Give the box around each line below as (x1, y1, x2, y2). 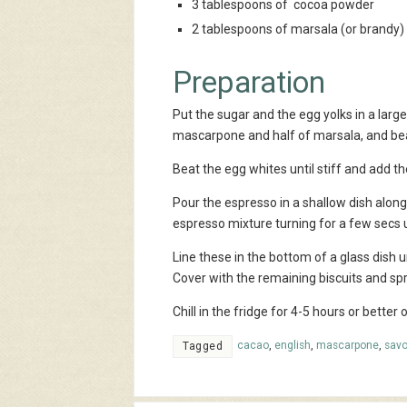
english (274, 338, 311, 352)
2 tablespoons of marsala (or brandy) (192, 21, 404, 36)
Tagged (183, 339, 223, 352)
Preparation (173, 64, 325, 100)
